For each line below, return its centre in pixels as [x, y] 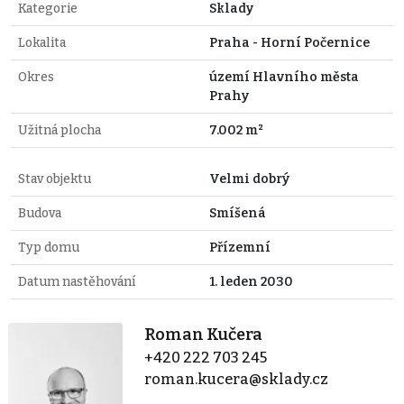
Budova [40, 213]
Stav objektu [55, 179]
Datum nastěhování [77, 281]
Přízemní [240, 247]
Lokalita [42, 42]
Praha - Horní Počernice [289, 42]
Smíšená [238, 213]
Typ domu [49, 247]
